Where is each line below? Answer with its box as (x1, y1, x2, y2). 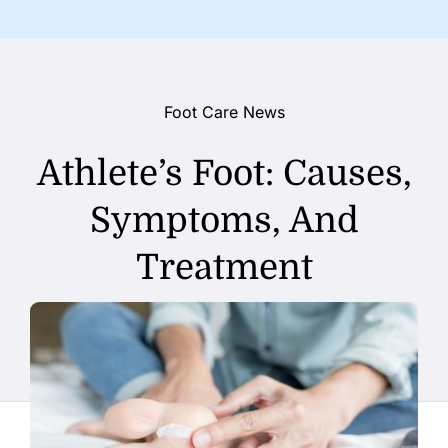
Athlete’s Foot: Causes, (36, 153, 412, 193)
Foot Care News (163, 102, 285, 122)
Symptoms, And (89, 200, 359, 240)
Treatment (135, 247, 313, 287)
